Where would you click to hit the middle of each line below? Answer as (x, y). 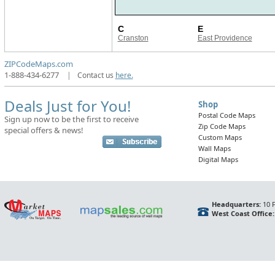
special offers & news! (44, 130)
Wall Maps (214, 148)
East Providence (225, 38)
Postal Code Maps (227, 115)
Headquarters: (236, 204)
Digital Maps (218, 159)
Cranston (133, 38)
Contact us (96, 75)
